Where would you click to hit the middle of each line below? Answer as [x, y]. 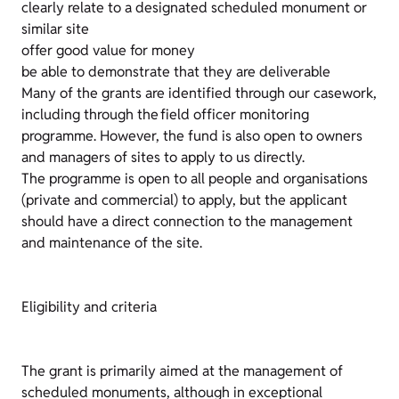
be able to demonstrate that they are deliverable [176, 72]
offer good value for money [108, 50]
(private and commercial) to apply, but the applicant [184, 200]
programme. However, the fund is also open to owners [192, 136]
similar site [55, 29]
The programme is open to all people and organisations [195, 179]
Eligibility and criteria [89, 307]
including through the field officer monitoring [165, 114]
